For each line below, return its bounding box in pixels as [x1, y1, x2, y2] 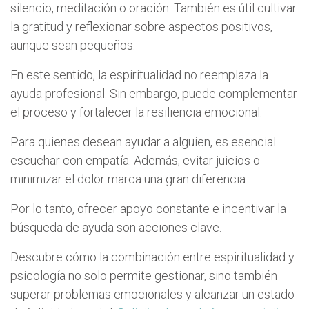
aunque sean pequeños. [10, 37, 135, 52]
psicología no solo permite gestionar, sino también [10, 268, 277, 283]
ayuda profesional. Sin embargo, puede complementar [10, 86, 297, 101]
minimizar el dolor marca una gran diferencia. [10, 171, 248, 186]
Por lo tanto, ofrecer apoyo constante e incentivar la [10, 201, 286, 216]
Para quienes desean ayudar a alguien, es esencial [10, 134, 276, 149]
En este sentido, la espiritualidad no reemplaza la [10, 67, 268, 82]
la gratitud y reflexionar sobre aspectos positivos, [10, 19, 272, 34]
